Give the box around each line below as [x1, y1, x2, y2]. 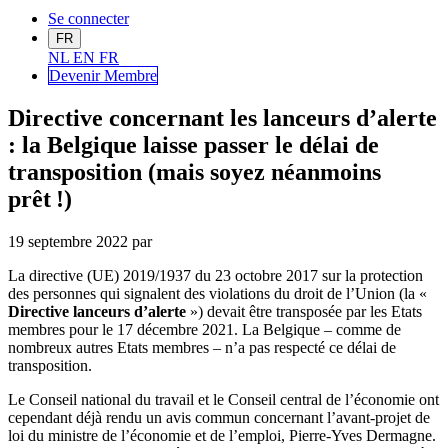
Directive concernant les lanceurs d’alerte [8, 105, 437, 132]
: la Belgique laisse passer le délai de [8, 132, 379, 159]
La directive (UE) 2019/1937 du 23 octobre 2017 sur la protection [8, 267, 423, 285]
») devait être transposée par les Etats [186, 303, 422, 321]
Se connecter [48, 10, 129, 28]
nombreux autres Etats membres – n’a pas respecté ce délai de [8, 339, 396, 357]
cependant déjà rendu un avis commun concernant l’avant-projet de [8, 409, 430, 427]
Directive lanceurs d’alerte [8, 303, 186, 321]
